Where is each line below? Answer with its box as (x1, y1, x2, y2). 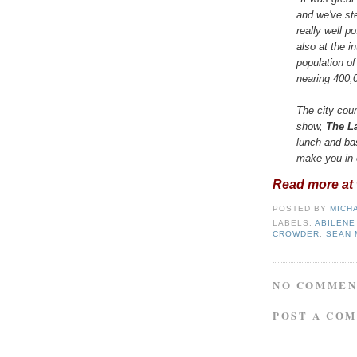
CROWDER (273, 229, 320, 239)
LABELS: (273, 218, 316, 228)
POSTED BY (273, 204, 331, 214)
